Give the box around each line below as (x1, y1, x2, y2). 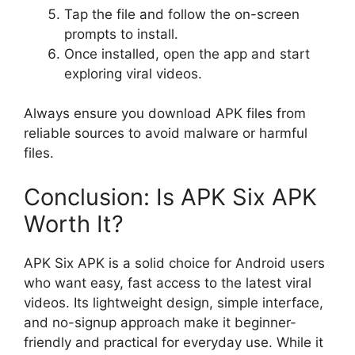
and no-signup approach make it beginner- (24, 314, 296, 330)
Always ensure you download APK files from (24, 105, 306, 121)
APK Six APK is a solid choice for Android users (24, 254, 325, 271)
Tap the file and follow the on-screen (64, 6, 300, 22)
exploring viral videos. (64, 65, 202, 82)
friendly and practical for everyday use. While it (24, 334, 323, 350)
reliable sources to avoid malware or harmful (24, 125, 307, 141)
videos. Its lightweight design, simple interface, (24, 294, 323, 311)
